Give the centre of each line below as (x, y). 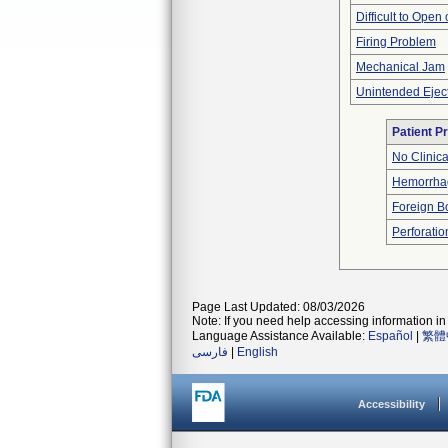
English (257, 352)
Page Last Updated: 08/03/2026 (278, 307)
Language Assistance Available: (280, 336)
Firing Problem (396, 42)
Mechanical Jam (400, 67)
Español (390, 336)
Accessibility (391, 404)
